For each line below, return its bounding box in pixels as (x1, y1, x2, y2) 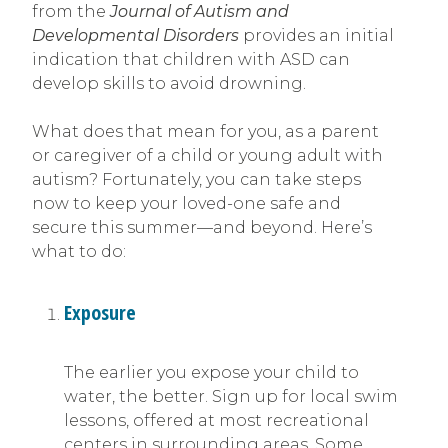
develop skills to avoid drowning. (32, 74, 306, 94)
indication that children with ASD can (32, 50, 350, 70)
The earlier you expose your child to (64, 363, 359, 383)
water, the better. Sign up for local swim (64, 387, 398, 407)
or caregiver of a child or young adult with (32, 146, 383, 166)
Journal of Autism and (110, 2, 289, 22)
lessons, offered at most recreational (64, 411, 369, 431)
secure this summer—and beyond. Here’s (32, 218, 372, 238)
